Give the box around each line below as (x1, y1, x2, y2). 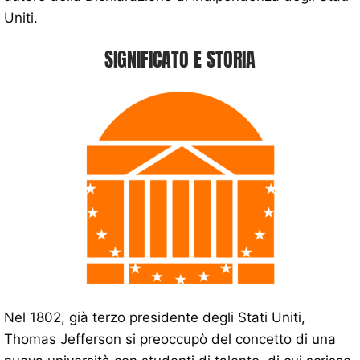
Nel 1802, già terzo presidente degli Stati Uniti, (4, 309, 305, 325)
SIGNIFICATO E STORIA (104, 44, 256, 74)
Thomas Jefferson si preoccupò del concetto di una (4, 330, 336, 347)
